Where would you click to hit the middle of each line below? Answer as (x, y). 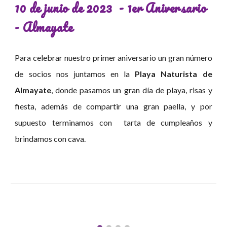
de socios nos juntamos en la (75, 74)
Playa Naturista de (174, 74)
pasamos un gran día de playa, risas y (146, 90)
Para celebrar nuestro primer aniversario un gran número (113, 58)
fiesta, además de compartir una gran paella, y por (113, 106)
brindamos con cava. (50, 139)
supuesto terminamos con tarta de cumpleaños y (113, 123)
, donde (66, 90)
